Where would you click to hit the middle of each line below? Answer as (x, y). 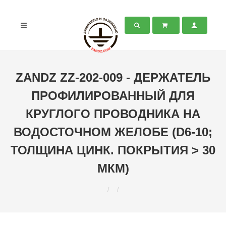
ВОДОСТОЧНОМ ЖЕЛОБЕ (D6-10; (113, 132)
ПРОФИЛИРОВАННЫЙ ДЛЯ (113, 96)
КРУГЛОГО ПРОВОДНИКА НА (113, 114)
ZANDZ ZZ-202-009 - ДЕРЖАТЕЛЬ (113, 77)
